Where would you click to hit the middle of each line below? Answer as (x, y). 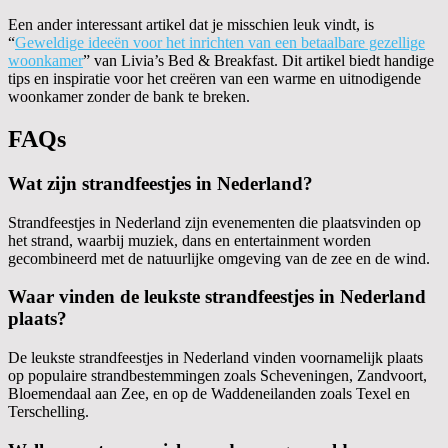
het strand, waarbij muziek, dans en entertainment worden (189, 240)
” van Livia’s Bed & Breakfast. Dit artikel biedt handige (258, 61)
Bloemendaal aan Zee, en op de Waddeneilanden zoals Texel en (209, 394)
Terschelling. (48, 412)
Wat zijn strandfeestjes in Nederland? (160, 183)
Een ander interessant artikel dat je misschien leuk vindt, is (191, 25)
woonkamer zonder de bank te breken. (129, 97)
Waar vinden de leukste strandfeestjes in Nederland (217, 297)
